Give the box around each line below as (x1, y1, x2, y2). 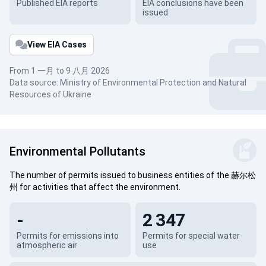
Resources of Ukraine (9, 90, 91, 99)
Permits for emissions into (17, 231, 119, 240)
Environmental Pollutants (9, 144, 145, 159)
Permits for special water (142, 231, 240, 240)
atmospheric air (17, 240, 77, 250)
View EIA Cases (27, 40, 87, 49)
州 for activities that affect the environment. (9, 182, 180, 192)
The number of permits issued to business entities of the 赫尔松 (9, 170, 256, 180)
